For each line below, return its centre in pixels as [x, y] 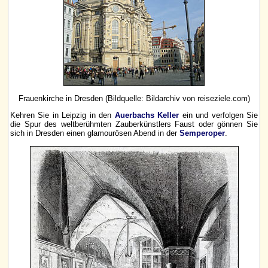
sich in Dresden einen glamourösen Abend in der [95, 133]
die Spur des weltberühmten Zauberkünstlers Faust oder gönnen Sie [134, 124]
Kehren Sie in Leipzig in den [63, 115]
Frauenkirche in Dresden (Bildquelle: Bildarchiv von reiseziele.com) [134, 98]
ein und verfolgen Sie [219, 115]
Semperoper [202, 133]
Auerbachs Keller [147, 115]
